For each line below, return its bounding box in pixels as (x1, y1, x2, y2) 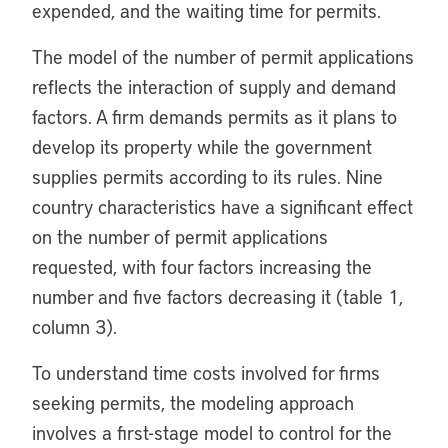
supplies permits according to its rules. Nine (32, 164, 383, 189)
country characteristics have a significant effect (32, 194, 413, 219)
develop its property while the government (32, 134, 372, 159)
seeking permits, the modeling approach (32, 390, 354, 415)
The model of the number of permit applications (32, 44, 414, 69)
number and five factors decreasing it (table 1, (32, 284, 403, 309)
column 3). (32, 314, 117, 339)
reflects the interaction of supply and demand (32, 74, 396, 99)
